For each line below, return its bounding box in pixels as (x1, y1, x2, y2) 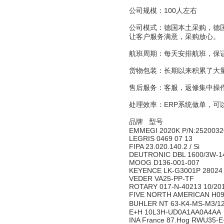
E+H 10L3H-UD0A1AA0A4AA (129, 208, 223, 216)
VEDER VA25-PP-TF (129, 174, 196, 182)
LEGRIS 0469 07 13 (129, 134, 194, 142)
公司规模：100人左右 (129, 6, 197, 14)
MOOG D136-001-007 (129, 158, 201, 166)
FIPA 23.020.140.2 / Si (129, 142, 201, 150)
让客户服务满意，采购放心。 (129, 32, 220, 40)
